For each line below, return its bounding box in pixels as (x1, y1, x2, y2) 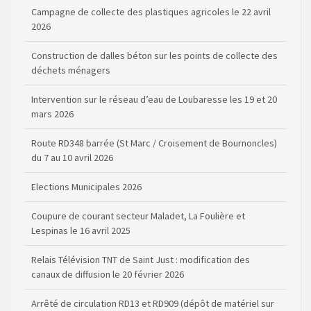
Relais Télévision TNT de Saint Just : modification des (31, 253, 250, 266)
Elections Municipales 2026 (31, 180, 142, 193)
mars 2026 (31, 107, 74, 120)
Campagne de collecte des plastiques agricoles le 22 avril (31, 5, 271, 18)
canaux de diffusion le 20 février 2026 (31, 267, 184, 280)
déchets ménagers (31, 63, 110, 76)
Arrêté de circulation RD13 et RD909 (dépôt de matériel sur (31, 296, 274, 310)
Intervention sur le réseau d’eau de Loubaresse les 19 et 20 (31, 92, 277, 106)
